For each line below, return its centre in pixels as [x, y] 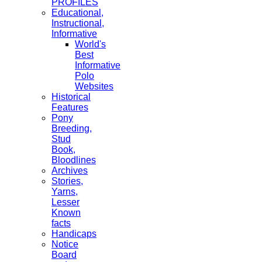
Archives [70, 171]
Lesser [65, 202]
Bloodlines [74, 160]
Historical [71, 97]
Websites [94, 87]
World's [90, 44]
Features [70, 108]
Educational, [77, 13]
